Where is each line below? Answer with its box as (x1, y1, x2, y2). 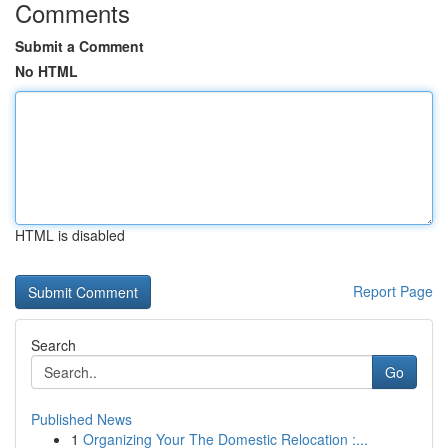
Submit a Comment (15, 36, 144, 56)
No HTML (15, 61, 78, 81)
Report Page (353, 281, 433, 301)
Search (31, 335, 76, 355)
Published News (31, 409, 132, 429)
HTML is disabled (15, 225, 125, 245)
